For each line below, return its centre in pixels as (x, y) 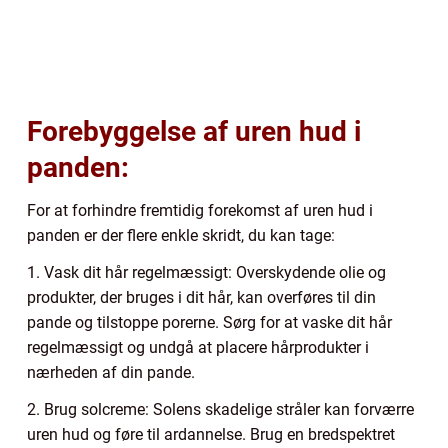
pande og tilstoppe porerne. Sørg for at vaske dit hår (209, 322)
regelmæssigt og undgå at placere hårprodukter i (198, 347)
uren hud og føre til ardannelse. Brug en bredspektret (211, 434)
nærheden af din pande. (111, 372)
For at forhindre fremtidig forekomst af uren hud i (200, 210)
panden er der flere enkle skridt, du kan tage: (181, 235)
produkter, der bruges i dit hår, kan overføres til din (201, 297)
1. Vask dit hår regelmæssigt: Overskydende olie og (206, 272)
